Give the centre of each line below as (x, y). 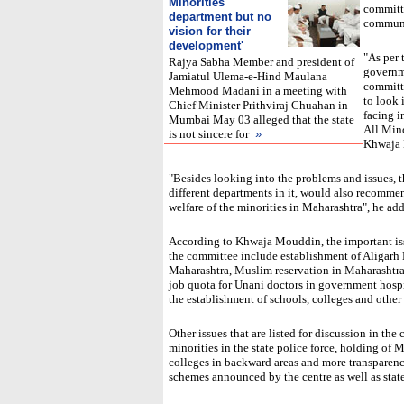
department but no (220, 17)
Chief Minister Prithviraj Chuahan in (258, 105)
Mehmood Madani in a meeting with (258, 91)
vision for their (210, 31)
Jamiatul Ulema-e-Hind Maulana (248, 76)
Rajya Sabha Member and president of (262, 62)
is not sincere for (210, 134)
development (205, 46)
